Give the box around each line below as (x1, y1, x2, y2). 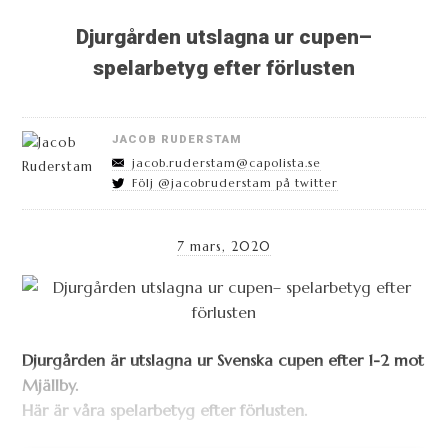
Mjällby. (22, 374, 79, 395)
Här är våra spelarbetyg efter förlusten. (22, 399, 308, 420)
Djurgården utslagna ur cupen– (76, 24, 372, 49)
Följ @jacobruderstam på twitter (131, 176, 338, 191)
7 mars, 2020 (177, 239, 271, 256)
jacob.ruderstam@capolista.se (131, 155, 321, 170)
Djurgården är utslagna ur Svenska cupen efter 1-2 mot (22, 349, 425, 370)
